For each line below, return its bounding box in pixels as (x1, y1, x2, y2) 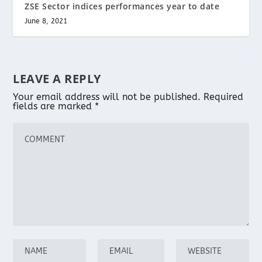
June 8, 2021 (25, 16, 68, 25)
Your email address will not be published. (13, 91, 201, 102)
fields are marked (13, 100, 95, 112)
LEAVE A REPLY (13, 70, 101, 87)
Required (204, 91, 244, 102)
